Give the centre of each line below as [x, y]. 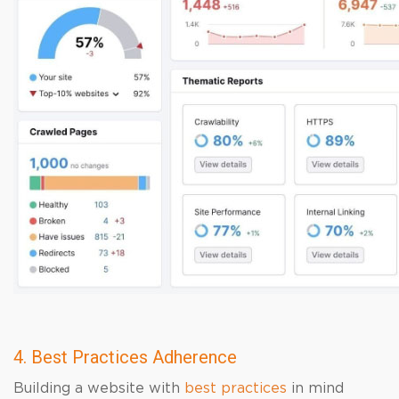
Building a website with [99, 388]
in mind [315, 388]
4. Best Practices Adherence [127, 357]
